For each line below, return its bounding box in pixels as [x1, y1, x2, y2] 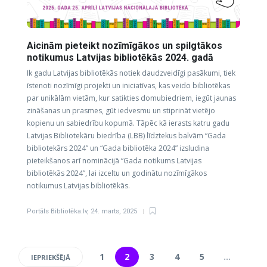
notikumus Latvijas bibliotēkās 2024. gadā [27, 51, 216, 63]
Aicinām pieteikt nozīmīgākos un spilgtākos [27, 39, 222, 51]
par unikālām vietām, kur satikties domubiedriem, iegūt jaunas [27, 92, 236, 103]
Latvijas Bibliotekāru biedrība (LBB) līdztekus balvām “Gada [27, 130, 226, 141]
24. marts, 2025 [91, 207, 137, 215]
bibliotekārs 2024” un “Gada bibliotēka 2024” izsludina [27, 142, 209, 153]
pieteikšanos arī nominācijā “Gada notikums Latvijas [27, 155, 201, 166]
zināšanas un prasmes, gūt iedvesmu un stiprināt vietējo [27, 105, 215, 116]
